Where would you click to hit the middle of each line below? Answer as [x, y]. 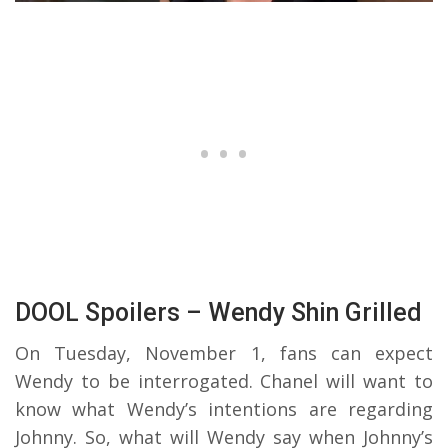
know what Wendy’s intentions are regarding [224, 408]
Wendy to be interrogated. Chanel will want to [224, 380]
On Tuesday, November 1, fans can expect [224, 352]
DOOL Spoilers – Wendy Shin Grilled [218, 312]
